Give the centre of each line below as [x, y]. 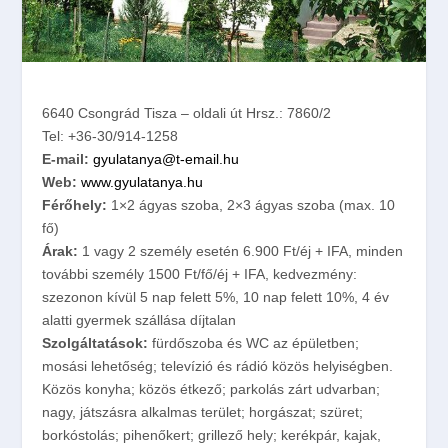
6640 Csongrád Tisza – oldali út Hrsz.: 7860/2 [187, 113]
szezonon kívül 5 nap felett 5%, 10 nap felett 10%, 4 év [216, 297]
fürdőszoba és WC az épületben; [256, 343]
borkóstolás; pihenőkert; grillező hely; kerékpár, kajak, [212, 435]
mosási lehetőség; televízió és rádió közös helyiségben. [218, 366]
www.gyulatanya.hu [142, 182]
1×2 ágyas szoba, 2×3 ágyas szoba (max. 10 [251, 205]
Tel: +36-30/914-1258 [110, 136]
